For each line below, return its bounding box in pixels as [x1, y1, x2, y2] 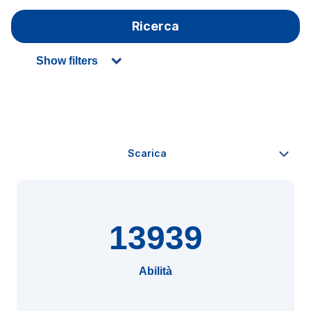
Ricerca [132, 19, 179, 33]
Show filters [36, 55, 98, 67]
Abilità [139, 265, 172, 277]
